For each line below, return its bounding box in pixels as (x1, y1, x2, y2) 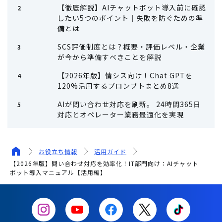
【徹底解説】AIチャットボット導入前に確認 (57, 2, 206, 12)
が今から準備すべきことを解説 (57, 52, 162, 62)
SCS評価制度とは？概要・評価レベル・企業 (57, 41, 205, 52)
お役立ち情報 (39, 147, 77, 156)
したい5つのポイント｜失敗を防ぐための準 (57, 12, 203, 23)
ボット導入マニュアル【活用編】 (10, 167, 107, 176)
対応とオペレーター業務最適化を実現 (57, 109, 184, 119)
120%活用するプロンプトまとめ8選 (57, 80, 179, 91)
